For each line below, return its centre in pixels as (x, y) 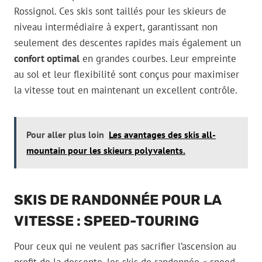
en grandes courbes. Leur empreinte (158, 59)
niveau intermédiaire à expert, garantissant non (116, 27)
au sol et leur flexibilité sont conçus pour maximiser (127, 75)
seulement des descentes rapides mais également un (127, 43)
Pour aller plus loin (65, 135)
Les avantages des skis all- (162, 135)
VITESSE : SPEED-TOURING (106, 221)
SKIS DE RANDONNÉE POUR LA (118, 200)
